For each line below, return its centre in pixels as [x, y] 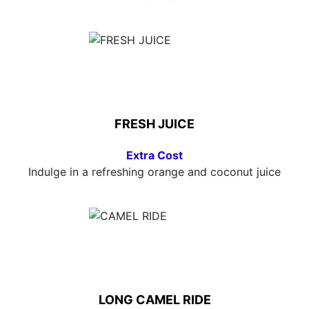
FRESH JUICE [154, 124]
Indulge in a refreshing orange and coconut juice [154, 172]
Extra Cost [154, 155]
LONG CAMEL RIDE [154, 300]
